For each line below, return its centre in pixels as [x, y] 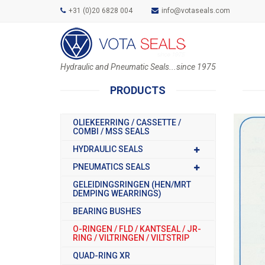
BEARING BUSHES [107, 211]
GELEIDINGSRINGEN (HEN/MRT [132, 184]
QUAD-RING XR [101, 255]
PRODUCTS [138, 90]
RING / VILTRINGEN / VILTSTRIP [131, 237]
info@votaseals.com [196, 11]
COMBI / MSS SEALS [111, 131]
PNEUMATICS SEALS [112, 167]
